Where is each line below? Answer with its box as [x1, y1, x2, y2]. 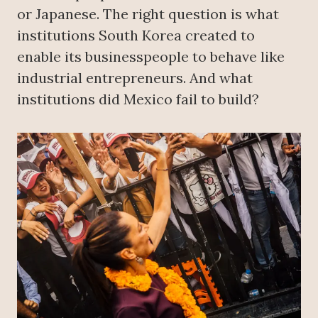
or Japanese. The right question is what [17, 5, 279, 23]
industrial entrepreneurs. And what [17, 69, 253, 87]
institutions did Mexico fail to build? [17, 90, 259, 109]
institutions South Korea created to [17, 26, 255, 45]
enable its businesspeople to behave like [17, 48, 285, 66]
